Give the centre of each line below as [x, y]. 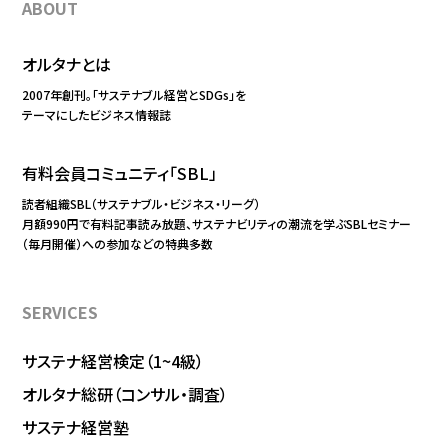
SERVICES [60, 312]
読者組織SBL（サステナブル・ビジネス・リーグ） [141, 204]
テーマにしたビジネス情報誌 [97, 115]
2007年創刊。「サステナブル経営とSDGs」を [134, 95]
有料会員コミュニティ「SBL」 [120, 173]
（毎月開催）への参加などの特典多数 [118, 244]
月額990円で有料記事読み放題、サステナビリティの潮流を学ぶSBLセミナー [217, 224]
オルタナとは [67, 64]
